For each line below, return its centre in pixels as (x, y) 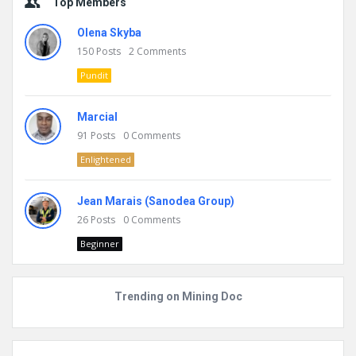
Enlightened (106, 160)
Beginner (100, 244)
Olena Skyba (109, 33)
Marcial (97, 117)
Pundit (94, 75)
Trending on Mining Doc (178, 297)
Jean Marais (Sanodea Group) (156, 201)
